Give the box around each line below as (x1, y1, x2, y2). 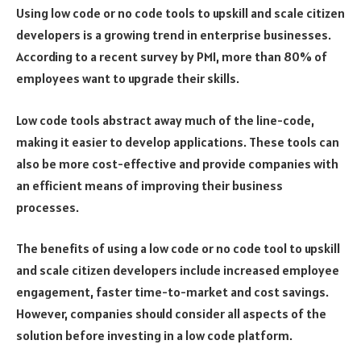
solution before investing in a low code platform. (16, 327, 293, 344)
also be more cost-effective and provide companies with (16, 155, 338, 172)
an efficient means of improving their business (16, 176, 283, 193)
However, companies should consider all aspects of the (16, 305, 326, 322)
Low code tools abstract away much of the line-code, (16, 111, 314, 128)
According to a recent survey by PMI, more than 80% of (16, 48, 327, 65)
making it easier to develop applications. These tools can (16, 133, 339, 150)
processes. (16, 198, 79, 215)
